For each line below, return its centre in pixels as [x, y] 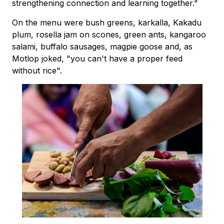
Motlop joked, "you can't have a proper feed [97, 59]
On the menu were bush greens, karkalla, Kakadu [107, 23]
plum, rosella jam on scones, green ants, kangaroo [109, 35]
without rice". [37, 71]
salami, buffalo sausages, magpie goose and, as [102, 47]
